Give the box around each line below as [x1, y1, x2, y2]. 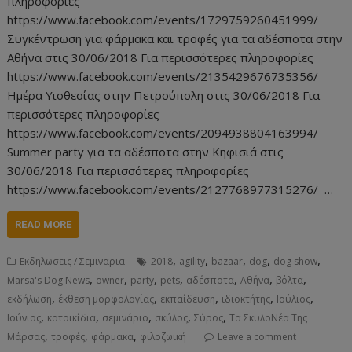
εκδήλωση [7, 292, 53, 306]
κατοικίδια [47, 311, 97, 325]
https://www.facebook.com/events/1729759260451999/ [7, 12, 325, 28]
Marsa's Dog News [7, 273, 90, 288]
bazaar [211, 255, 244, 269]
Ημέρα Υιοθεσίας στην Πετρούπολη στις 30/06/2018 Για [7, 87, 321, 104]
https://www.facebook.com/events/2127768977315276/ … [7, 181, 334, 198]
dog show [273, 255, 318, 269]
